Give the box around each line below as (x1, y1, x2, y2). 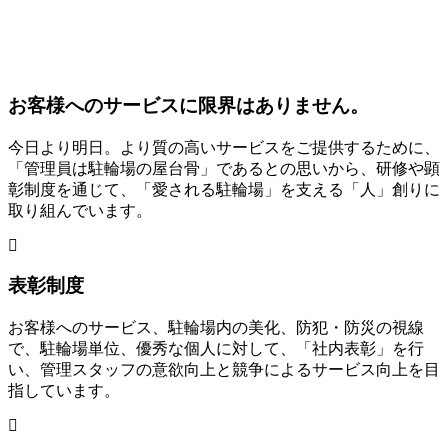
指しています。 (8, 381, 120, 399)
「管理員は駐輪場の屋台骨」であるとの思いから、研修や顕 (8, 160, 440, 178)
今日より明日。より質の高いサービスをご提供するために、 (8, 139, 440, 157)
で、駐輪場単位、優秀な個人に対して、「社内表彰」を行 (8, 339, 424, 357)
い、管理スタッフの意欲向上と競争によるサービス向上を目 (8, 360, 440, 378)
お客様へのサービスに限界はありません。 (8, 95, 369, 117)
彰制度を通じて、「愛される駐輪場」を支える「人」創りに (8, 181, 440, 199)
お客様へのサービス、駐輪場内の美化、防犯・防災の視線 (8, 318, 424, 336)
